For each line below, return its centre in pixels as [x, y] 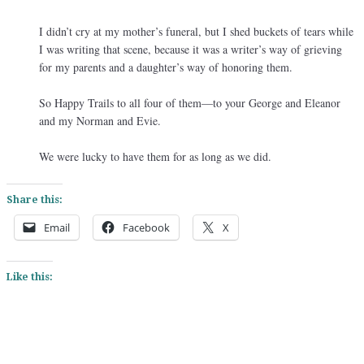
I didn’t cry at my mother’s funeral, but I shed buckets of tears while [196, 32]
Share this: [35, 200]
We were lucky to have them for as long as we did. [155, 157]
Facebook [146, 228]
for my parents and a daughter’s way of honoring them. [166, 67]
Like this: [30, 277]
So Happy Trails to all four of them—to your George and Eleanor [190, 103]
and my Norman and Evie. [100, 121]
